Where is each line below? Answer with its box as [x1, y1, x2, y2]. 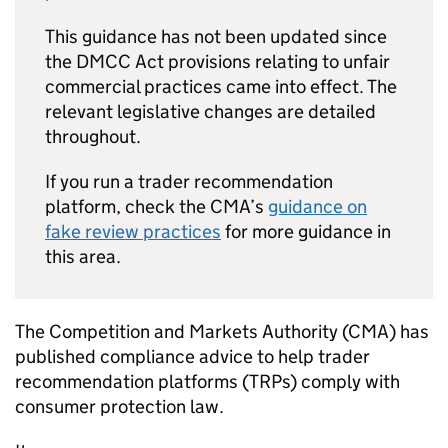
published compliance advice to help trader [15, 344, 370, 368]
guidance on [268, 194, 367, 218]
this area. [45, 244, 121, 268]
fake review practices [45, 219, 221, 243]
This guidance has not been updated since [45, 24, 387, 48]
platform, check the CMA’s [45, 194, 268, 218]
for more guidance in [221, 219, 391, 243]
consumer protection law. [15, 394, 224, 418]
